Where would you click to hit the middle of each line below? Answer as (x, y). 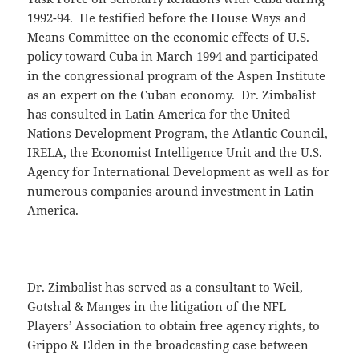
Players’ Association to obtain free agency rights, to (174, 326)
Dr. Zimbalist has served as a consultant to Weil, (165, 287)
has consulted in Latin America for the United (159, 114)
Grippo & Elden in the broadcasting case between (168, 345)
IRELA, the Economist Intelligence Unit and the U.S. (175, 153)
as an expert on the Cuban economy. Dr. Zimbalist (172, 95)
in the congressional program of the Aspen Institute (177, 76)
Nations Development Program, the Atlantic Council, (178, 133)
